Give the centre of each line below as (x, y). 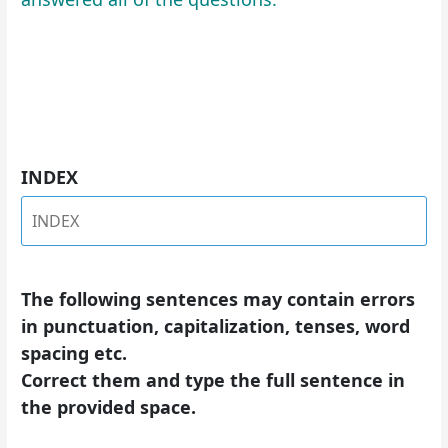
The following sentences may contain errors (218, 299)
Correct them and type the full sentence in (213, 380)
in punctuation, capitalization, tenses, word (216, 326)
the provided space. (109, 407)
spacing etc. (74, 353)
